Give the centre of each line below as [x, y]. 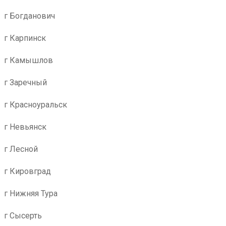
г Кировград [27, 171]
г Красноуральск [36, 105]
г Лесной [21, 149]
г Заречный [25, 82]
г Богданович [30, 16]
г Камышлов [29, 60]
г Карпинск [25, 38]
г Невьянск [25, 127]
